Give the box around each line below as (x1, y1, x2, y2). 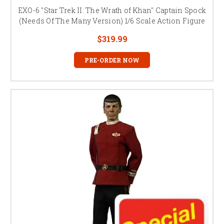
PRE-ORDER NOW (84, 55, 139, 64)
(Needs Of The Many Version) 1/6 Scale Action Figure (18, 15, 205, 25)
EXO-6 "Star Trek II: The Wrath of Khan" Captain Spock (17, 5, 206, 15)
